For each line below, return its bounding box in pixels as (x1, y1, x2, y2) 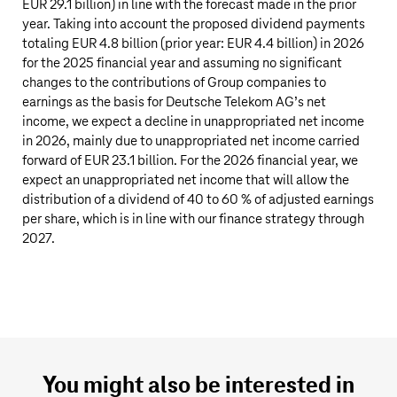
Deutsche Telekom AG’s (166, 95, 304, 110)
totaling (22, 36, 72, 51)
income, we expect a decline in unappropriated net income (22, 114, 364, 129)
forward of (22, 153, 84, 168)
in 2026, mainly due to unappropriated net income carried (22, 134, 360, 149)
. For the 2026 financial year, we (174, 153, 358, 168)
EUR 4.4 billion (227, 36, 313, 51)
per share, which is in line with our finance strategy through (22, 212, 364, 227)
